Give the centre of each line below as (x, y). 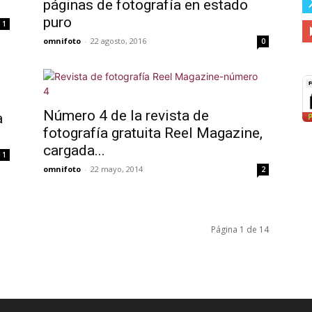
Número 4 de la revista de (126, 116)
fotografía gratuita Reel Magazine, (153, 133)
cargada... (74, 150)
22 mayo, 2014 (117, 169)
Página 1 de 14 (240, 229)
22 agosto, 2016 (118, 41)
